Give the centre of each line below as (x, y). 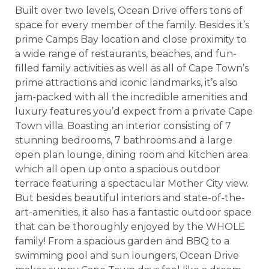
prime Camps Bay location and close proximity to (131, 39)
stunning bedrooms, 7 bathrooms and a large (124, 140)
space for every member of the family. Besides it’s (132, 25)
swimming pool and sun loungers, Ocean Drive (127, 255)
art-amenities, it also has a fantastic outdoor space (133, 212)
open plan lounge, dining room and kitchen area (131, 154)
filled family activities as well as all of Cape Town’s (132, 68)
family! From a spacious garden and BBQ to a (122, 241)
